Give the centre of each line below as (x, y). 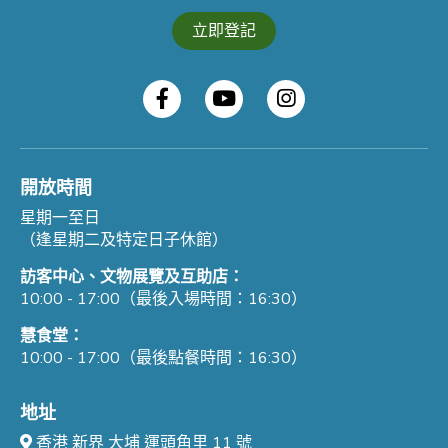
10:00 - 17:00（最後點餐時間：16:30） (163, 358)
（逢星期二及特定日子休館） (124, 240)
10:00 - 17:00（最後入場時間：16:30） (163, 299)
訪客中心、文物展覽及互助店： (132, 277)
